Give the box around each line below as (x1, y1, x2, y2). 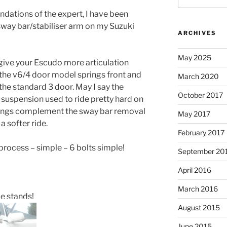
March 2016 (177, 184, 218, 193)
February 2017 (177, 128, 224, 137)
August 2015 (177, 203, 220, 212)
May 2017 (177, 109, 210, 118)
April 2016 (177, 165, 211, 174)
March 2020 (177, 71, 219, 81)
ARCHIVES (177, 29, 216, 36)
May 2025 (177, 53, 211, 62)
